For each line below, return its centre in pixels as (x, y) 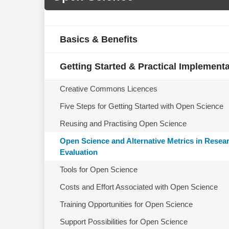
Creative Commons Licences (109, 88)
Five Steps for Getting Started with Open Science (142, 106)
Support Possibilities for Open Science (124, 221)
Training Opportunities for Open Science (126, 204)
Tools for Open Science (99, 169)
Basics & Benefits (99, 39)
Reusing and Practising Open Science (123, 123)
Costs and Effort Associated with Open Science (139, 187)
